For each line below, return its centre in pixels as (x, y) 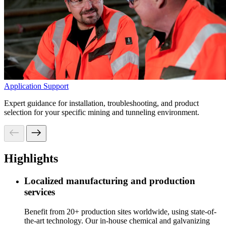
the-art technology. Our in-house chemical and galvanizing (117, 220)
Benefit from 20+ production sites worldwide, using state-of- (120, 211)
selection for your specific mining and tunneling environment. (102, 112)
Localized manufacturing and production (110, 181)
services (40, 192)
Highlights (31, 158)
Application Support (36, 86)
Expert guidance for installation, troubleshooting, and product (101, 103)
